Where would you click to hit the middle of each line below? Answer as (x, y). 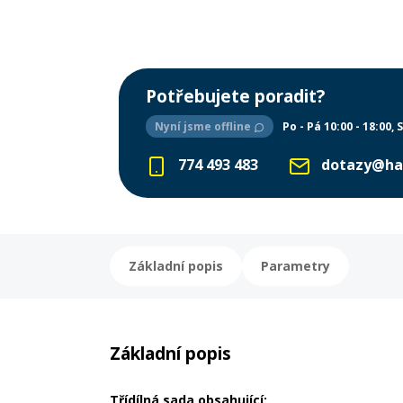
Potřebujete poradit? (235, 97)
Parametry (296, 266)
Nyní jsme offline (204, 127)
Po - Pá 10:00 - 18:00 (337, 127)
